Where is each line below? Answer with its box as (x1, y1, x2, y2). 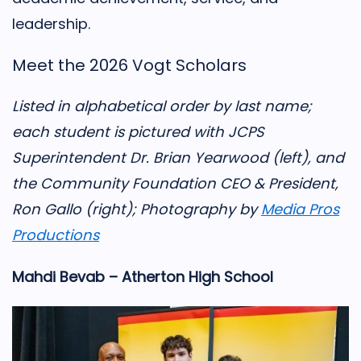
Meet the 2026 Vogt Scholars (12, 54, 247, 77)
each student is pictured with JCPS (12, 122, 264, 142)
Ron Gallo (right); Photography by (12, 199, 261, 219)
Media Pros (261, 199, 339, 219)
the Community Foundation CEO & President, (12, 173, 338, 193)
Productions (12, 225, 99, 245)
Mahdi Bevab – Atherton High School (12, 267, 273, 287)
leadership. (12, 14, 90, 34)
